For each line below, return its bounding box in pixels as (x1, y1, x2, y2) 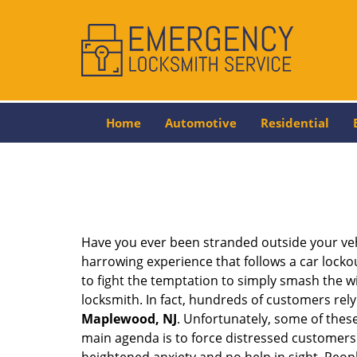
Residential (260, 115, 329, 131)
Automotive (164, 115, 237, 131)
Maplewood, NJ (81, 310, 177, 328)
